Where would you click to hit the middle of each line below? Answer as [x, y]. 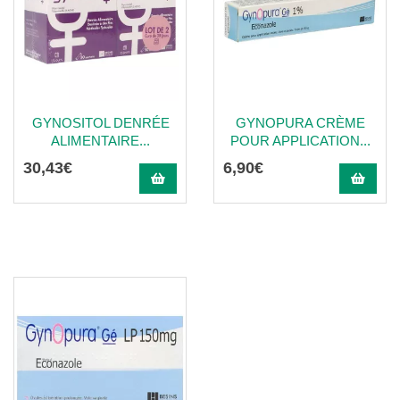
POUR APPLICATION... [300, 141]
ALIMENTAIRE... [100, 141]
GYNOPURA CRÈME [300, 123]
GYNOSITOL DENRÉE [100, 123]
